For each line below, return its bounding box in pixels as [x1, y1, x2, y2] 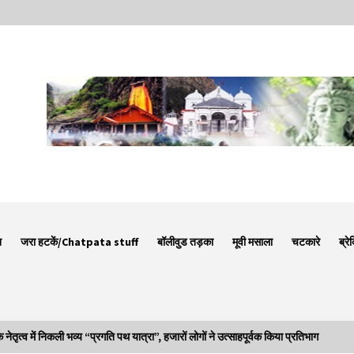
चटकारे [292, 234, 320, 249]
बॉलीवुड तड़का [157, 234, 213, 249]
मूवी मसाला [232, 234, 273, 249]
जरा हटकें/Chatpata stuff [21, 234, 138, 249]
